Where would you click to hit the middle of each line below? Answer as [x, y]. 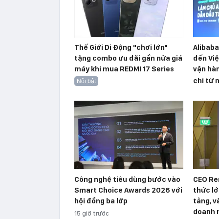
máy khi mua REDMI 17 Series [124, 69]
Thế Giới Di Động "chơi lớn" [121, 48]
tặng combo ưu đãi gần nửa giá [128, 58]
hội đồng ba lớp [101, 201]
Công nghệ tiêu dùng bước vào [127, 180]
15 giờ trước [92, 214]
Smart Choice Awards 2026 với [128, 190]
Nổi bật [86, 81]
